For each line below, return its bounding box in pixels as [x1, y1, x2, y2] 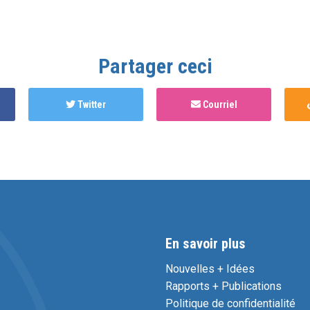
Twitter [75, 99, 106, 111]
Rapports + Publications [165, 280, 282, 293]
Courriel [200, 99, 237, 111]
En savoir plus [165, 235, 246, 253]
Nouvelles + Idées [165, 262, 255, 276]
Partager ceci [98, 54, 212, 79]
